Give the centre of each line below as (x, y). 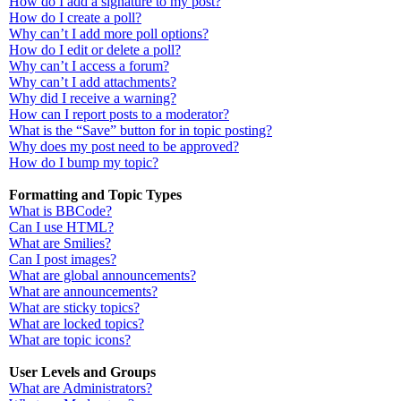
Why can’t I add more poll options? (109, 34)
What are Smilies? (60, 243)
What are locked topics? (77, 324)
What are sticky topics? (74, 307)
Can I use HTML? (61, 227)
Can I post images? (63, 259)
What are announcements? (83, 291)
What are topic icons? (70, 340)
